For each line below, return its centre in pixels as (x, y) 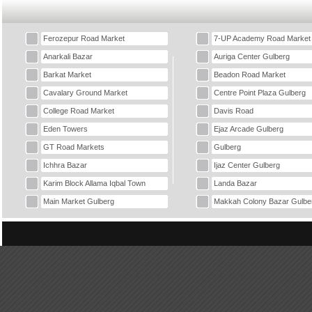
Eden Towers (65, 129)
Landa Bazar (235, 183)
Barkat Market (67, 75)
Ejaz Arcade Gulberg (248, 129)
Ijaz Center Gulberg (247, 165)
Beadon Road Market (249, 75)
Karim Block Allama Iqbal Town (94, 183)
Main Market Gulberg (78, 201)
